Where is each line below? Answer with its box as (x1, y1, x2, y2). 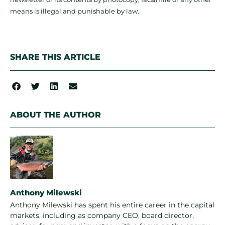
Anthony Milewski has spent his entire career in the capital (10, 200, 214, 210)
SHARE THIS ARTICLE (10, 52, 100, 62)
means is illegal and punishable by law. (10, 7, 139, 16)
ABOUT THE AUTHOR (10, 110, 101, 120)
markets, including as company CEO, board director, (10, 211, 194, 220)
